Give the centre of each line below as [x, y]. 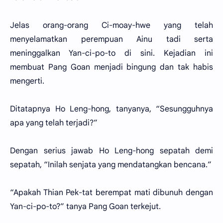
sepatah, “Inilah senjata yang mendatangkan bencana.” [111, 165]
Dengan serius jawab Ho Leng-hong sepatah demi [111, 151]
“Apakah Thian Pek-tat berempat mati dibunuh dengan [111, 193]
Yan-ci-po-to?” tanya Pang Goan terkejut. [85, 207]
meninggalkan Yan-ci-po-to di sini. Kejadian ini [111, 53]
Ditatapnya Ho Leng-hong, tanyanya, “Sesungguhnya [111, 109]
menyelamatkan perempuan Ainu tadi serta [111, 39]
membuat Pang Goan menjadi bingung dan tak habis [111, 67]
